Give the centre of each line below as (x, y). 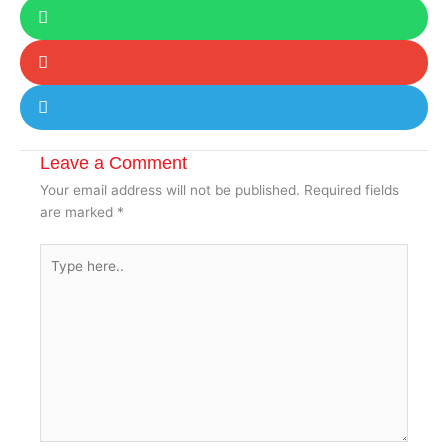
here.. (57, 275)
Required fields (351, 190)
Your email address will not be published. (170, 190)
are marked (78, 212)
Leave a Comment (113, 163)
